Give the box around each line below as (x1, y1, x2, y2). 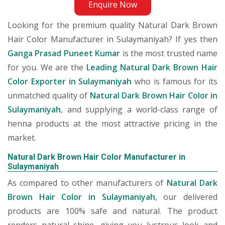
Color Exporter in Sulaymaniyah (8, 76, 132, 87)
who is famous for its (132, 76, 217, 87)
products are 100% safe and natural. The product (8, 205, 217, 216)
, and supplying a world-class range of (61, 104, 217, 115)
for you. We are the (8, 62, 86, 73)
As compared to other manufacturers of (8, 177, 167, 188)
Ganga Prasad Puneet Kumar (8, 48, 121, 59)
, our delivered (155, 191, 218, 202)
